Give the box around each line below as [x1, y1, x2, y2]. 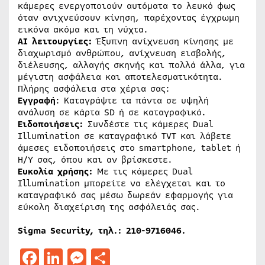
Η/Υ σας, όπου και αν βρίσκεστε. [18, 153, 172, 166]
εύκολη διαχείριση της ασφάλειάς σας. [18, 201, 200, 214]
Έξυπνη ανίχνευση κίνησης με [92, 35, 234, 48]
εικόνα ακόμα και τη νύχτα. [18, 23, 148, 36]
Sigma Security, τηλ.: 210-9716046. [18, 224, 186, 237]
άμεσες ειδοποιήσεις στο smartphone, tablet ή [18, 141, 241, 154]
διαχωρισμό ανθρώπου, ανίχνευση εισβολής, [18, 47, 226, 60]
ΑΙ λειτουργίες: [18, 35, 92, 48]
